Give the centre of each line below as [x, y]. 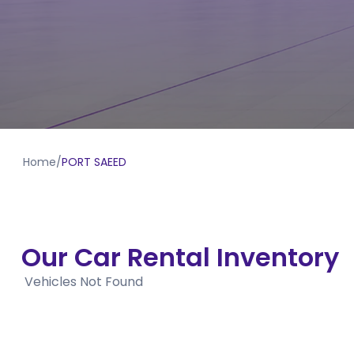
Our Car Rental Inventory [180, 258]
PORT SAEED [94, 162]
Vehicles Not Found [83, 282]
